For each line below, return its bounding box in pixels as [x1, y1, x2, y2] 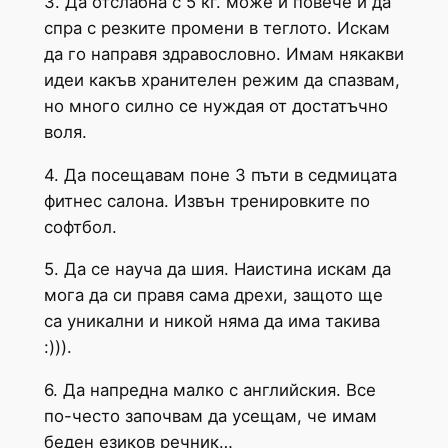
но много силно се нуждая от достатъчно [43, 95, 388, 116]
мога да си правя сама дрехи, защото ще [43, 285, 383, 306]
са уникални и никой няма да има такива [43, 311, 380, 332]
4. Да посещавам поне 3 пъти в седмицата [43, 164, 397, 185]
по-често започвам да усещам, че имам [43, 406, 377, 427]
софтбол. [43, 216, 117, 237]
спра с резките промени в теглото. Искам [43, 17, 390, 38]
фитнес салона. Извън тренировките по [43, 190, 370, 211]
